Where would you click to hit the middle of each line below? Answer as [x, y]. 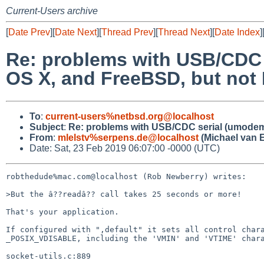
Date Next [76, 32]
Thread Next [184, 32]
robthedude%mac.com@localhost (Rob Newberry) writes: [126, 176]
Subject [47, 127]
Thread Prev [127, 32]
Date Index [237, 32]
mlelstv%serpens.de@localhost [128, 137]
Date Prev [29, 32]
